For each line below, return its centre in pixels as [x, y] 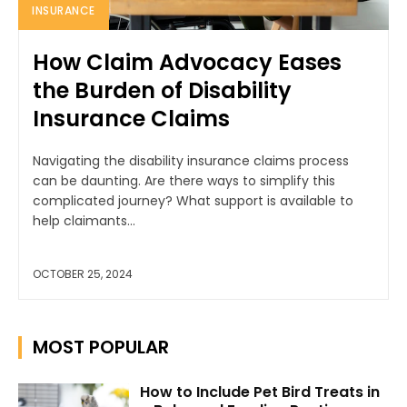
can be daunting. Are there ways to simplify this [184, 180]
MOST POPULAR [101, 347]
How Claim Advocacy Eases [187, 62]
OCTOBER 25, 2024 [83, 273]
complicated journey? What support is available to [193, 200]
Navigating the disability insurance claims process [191, 160]
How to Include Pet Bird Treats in [260, 392]
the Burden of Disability [162, 90]
